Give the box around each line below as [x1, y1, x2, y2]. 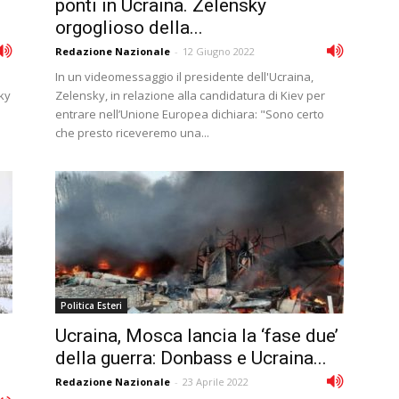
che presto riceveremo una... [55, 125, 209, 141]
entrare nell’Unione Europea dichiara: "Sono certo [55, 106, 324, 122]
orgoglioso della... [55, 17, 203, 38]
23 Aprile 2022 [183, 375, 248, 388]
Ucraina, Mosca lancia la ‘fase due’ [55, 325, 338, 346]
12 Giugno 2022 [183, 45, 255, 58]
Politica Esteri [61, 299, 122, 312]
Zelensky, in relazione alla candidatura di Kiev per [55, 87, 325, 103]
